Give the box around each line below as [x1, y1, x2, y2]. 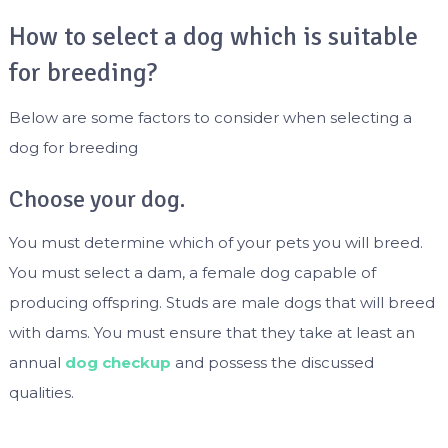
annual [8, 353, 65, 373]
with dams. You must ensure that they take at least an [8, 323, 415, 343]
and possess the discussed [174, 353, 374, 373]
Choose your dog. [8, 184, 185, 215]
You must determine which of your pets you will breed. [8, 233, 423, 253]
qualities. [8, 383, 74, 403]
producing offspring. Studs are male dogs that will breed [8, 293, 435, 313]
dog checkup [64, 353, 171, 373]
